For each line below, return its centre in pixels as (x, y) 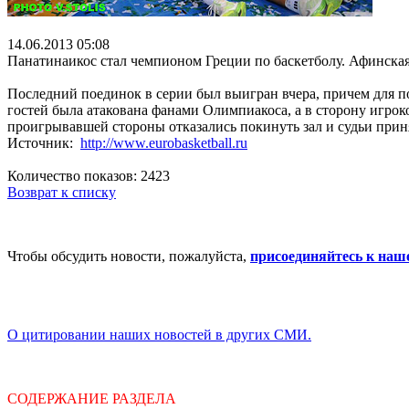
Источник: (44, 142)
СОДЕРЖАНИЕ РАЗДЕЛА (92, 398)
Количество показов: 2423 (89, 175)
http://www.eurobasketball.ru (164, 142)
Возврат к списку (62, 192)
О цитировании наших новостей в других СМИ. (159, 334)
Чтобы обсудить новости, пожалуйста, (129, 256)
